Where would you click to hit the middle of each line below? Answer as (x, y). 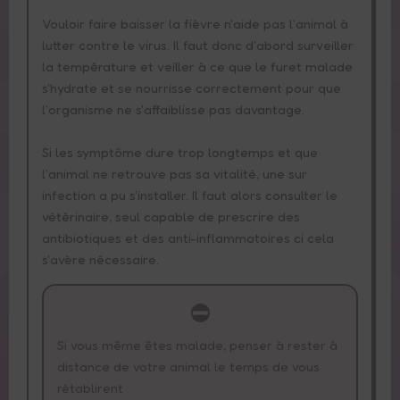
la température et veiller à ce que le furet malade (197, 66)
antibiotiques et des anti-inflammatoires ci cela (188, 237)
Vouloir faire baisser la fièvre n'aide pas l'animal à (195, 23)
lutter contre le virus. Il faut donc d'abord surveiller (198, 45)
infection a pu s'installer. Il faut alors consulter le (190, 195)
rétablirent (90, 387)
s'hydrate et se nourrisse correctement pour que (192, 87)
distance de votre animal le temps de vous (188, 366)
